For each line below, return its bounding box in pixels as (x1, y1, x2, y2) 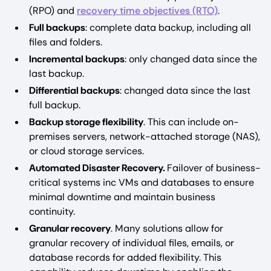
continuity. (29, 205, 75, 218)
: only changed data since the (125, 53, 257, 66)
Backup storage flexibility (29, 116, 143, 129)
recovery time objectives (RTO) (77, 4, 218, 18)
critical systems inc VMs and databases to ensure (29, 176, 254, 189)
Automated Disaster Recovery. (29, 162, 167, 175)
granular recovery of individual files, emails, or (29, 237, 234, 250)
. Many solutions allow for (111, 222, 223, 235)
